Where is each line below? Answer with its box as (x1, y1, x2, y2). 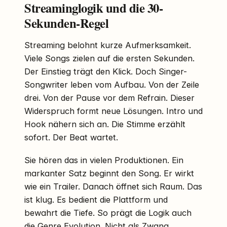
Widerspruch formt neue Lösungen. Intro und (24, 106, 203, 117)
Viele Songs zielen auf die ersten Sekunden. (24, 53, 195, 64)
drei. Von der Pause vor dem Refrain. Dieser (24, 93, 195, 103)
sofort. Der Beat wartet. (24, 132, 118, 143)
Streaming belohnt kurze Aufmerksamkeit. (24, 40, 191, 51)
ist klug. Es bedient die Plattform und (24, 195, 168, 205)
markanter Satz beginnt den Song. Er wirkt (24, 168, 194, 179)
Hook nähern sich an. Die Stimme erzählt (24, 119, 185, 130)
